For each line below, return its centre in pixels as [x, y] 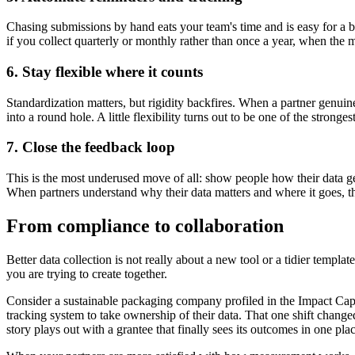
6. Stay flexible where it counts [105, 71]
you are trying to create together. [87, 273]
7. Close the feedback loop [91, 147]
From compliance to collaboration [145, 226]
